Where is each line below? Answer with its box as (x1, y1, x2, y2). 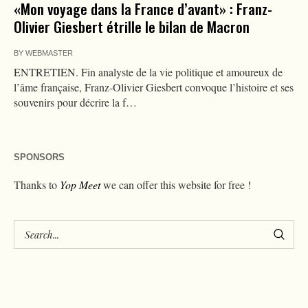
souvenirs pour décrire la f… (14, 95, 137, 110)
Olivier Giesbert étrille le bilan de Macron (14, 16, 250, 38)
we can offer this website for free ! (100, 177, 251, 192)
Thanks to (14, 177, 60, 192)
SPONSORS (14, 152, 65, 163)
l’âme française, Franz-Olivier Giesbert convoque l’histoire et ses (14, 80, 294, 95)
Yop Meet (60, 177, 100, 192)
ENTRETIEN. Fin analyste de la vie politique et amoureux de (14, 65, 283, 80)
